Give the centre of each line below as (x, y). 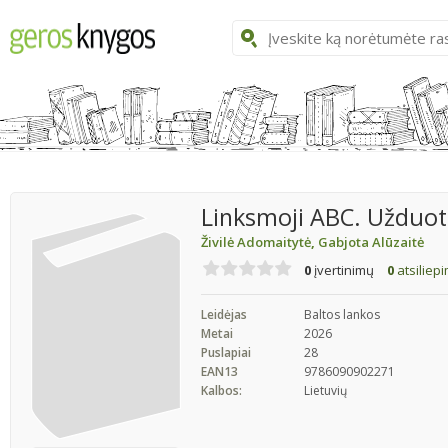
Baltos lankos (342, 315)
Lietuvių (325, 391)
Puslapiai (226, 353)
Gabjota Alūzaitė (371, 242)
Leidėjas (224, 315)
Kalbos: (221, 391)
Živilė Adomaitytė (256, 242)
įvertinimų (342, 270)
